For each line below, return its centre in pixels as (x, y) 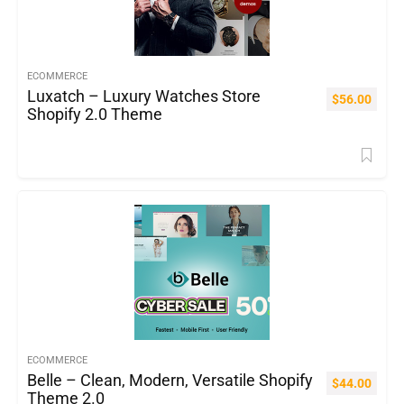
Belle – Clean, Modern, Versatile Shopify (170, 380)
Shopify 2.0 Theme (95, 114)
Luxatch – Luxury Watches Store (144, 96)
